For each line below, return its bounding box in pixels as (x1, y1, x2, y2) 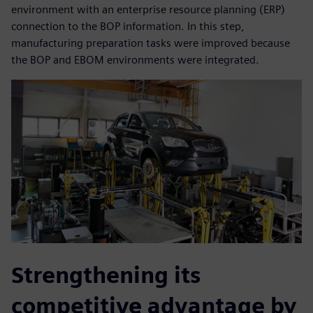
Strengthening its (11, 261, 201, 289)
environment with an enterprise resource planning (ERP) (11, 3, 285, 17)
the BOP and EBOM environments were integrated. (11, 53, 259, 67)
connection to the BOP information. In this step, (11, 20, 245, 34)
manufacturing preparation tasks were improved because (11, 36, 290, 50)
